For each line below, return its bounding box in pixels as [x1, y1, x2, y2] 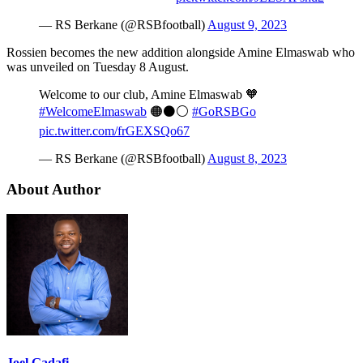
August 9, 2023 [207, 17, 287, 32]
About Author [6, 181, 100, 199]
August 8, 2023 [207, 151, 287, 165]
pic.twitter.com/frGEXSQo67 [39, 123, 190, 138]
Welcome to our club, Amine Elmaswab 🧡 [39, 87, 258, 101]
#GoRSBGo [192, 104, 256, 118]
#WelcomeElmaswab [39, 104, 147, 118]
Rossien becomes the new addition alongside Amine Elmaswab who [6, 45, 355, 59]
